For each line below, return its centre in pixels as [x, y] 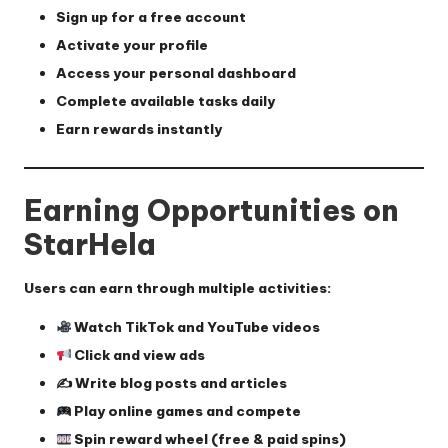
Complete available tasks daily [165, 101]
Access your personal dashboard [176, 72]
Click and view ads [138, 354]
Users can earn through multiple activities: [177, 287]
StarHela [90, 245]
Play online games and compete [186, 411]
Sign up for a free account [151, 16]
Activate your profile [132, 44]
